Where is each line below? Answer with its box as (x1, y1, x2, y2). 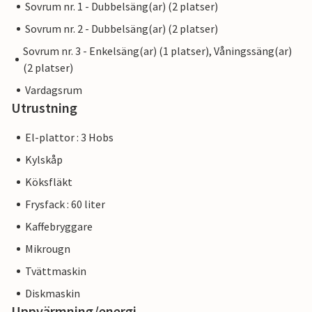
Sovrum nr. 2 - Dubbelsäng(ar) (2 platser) (25, 22, 218, 36)
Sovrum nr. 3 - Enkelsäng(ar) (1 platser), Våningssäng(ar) (23, 44, 292, 58)
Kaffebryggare (25, 219, 93, 234)
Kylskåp (25, 153, 63, 167)
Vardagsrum (25, 83, 82, 97)
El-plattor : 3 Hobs (25, 130, 114, 145)
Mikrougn (25, 242, 70, 256)
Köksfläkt (25, 175, 72, 189)
